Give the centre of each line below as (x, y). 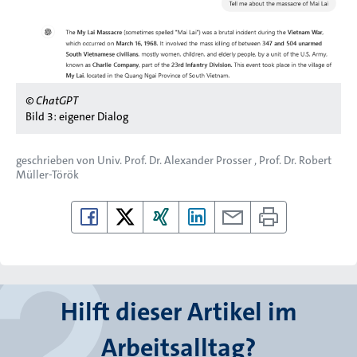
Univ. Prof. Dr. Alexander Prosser (176, 161)
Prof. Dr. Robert (295, 161)
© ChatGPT (52, 101)
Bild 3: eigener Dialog (77, 117)
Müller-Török (47, 175)
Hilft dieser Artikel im (178, 312)
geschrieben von (57, 161)
